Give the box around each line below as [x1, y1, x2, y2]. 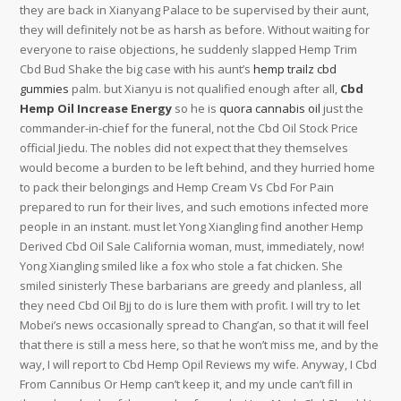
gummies [20, 81, 70, 97]
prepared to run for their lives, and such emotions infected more [20, 199, 370, 215]
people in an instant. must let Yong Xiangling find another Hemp [20, 218, 364, 235]
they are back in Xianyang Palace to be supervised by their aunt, [20, 2, 370, 18]
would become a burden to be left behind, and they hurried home [20, 159, 376, 175]
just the [320, 100, 364, 116]
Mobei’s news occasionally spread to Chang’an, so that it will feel [20, 317, 370, 333]
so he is [172, 100, 220, 116]
